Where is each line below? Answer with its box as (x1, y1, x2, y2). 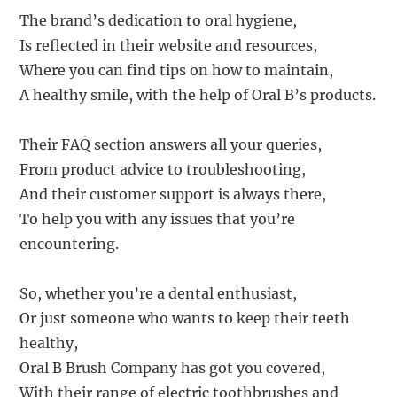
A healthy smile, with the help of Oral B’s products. (19, 85, 377, 104)
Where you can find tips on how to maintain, (19, 60, 334, 79)
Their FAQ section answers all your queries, (19, 135, 323, 153)
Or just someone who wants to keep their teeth (19, 308, 351, 327)
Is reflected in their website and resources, (19, 35, 318, 54)
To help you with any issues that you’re (19, 209, 296, 228)
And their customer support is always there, (19, 184, 327, 203)
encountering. (19, 234, 120, 253)
